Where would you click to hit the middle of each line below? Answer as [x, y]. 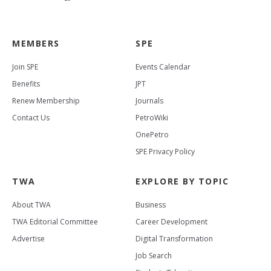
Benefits [26, 84]
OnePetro [152, 135]
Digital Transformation [174, 239]
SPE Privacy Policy [165, 152]
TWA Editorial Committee [55, 222]
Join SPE [25, 67]
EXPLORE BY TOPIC [182, 181]
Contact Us [31, 118]
